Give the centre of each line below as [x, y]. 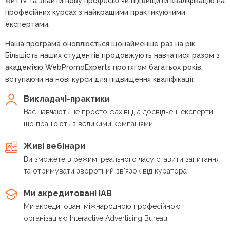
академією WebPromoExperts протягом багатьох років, [104, 67]
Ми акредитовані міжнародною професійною [102, 206]
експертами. [27, 24]
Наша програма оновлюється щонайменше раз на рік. [101, 43]
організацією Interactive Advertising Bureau [95, 218]
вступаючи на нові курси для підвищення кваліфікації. [100, 79]
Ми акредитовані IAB [68, 193]
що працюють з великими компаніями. [89, 123]
